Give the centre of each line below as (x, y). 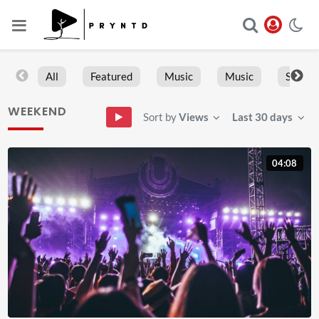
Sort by (161, 117)
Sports (300, 77)
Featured (111, 77)
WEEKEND (38, 111)
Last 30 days (263, 117)
